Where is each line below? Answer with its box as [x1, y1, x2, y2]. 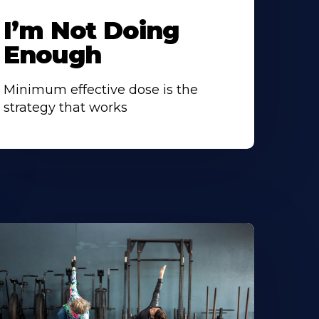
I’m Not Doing [3, 16, 179, 46]
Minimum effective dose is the [3, 82, 198, 98]
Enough [3, 40, 108, 70]
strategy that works [3, 100, 127, 116]
